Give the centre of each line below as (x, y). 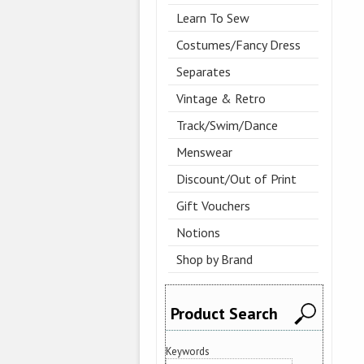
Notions (198, 233)
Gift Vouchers (213, 206)
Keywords (188, 351)
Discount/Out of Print (236, 179)
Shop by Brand (214, 260)
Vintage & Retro (221, 99)
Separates (204, 72)
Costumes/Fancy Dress (238, 45)
